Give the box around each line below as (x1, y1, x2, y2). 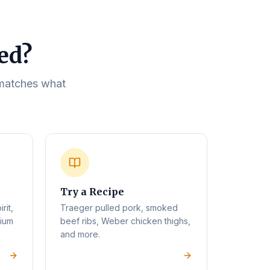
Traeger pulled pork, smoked (60, 202, 178, 213)
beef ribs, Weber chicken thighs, (60, 216, 190, 226)
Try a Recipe (60, 186, 124, 198)
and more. (60, 229, 100, 239)
